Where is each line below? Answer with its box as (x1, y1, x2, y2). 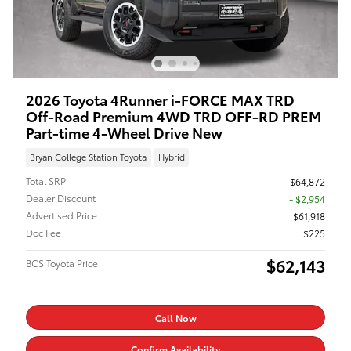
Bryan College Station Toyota (30, 150, 147, 164)
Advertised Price (26, 208, 97, 222)
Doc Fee (26, 225, 61, 239)
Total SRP (26, 173, 66, 187)
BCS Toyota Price (26, 255, 98, 270)
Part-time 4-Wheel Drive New (26, 122, 223, 143)
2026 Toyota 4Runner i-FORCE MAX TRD (26, 89, 295, 110)
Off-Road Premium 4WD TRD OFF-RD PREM (26, 106, 321, 126)
